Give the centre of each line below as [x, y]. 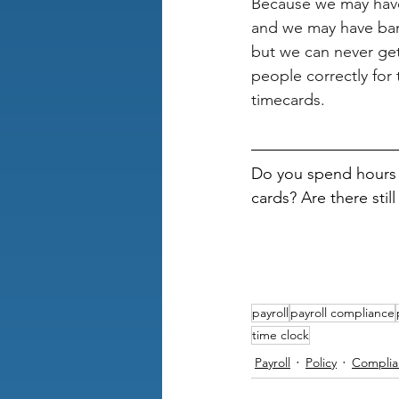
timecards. [288, 100]
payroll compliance [342, 313]
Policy [321, 363]
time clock [281, 335]
